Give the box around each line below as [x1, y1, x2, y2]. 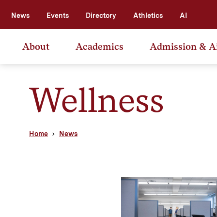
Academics [76, 40, 124, 52]
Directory [86, 11, 116, 19]
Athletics [133, 11, 163, 19]
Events [46, 11, 69, 19]
